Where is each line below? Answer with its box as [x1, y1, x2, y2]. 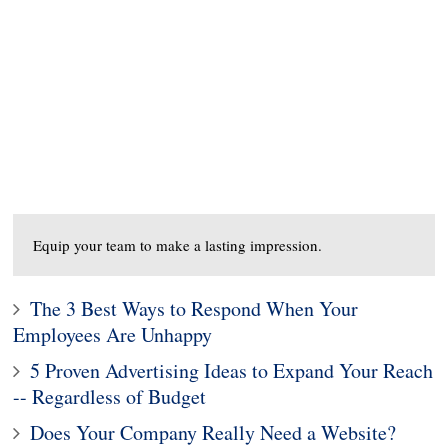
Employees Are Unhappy [13, 321, 213, 348]
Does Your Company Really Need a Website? [30, 419, 397, 446]
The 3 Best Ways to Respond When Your [30, 295, 359, 322]
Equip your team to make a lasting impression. [33, 235, 323, 255]
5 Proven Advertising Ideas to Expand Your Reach [30, 357, 434, 384]
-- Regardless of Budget [13, 383, 207, 410]
